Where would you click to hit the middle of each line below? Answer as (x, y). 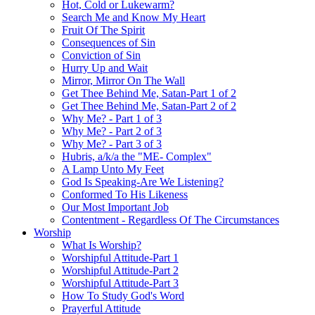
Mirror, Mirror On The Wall (123, 81)
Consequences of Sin (109, 43)
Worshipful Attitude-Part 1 (120, 258)
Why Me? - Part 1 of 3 (112, 118)
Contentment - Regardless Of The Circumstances (171, 220)
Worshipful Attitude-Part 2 (120, 270)
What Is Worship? (102, 245)
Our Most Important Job (115, 207)
